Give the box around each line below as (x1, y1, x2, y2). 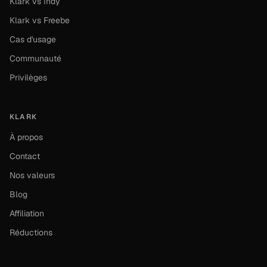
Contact (10, 151, 40, 162)
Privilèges (10, 72, 47, 83)
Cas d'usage (10, 34, 56, 45)
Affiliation (10, 208, 44, 219)
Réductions (10, 227, 52, 238)
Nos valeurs (10, 170, 55, 181)
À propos (10, 132, 43, 142)
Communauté (10, 53, 61, 64)
